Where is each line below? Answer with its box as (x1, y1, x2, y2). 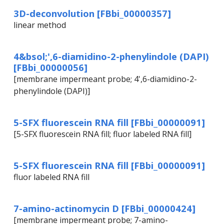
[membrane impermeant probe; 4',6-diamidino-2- (13, 73, 197, 85)
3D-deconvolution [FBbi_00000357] (13, 7, 171, 20)
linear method (13, 19, 66, 31)
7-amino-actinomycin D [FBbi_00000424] (13, 202, 195, 215)
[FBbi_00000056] (13, 61, 87, 74)
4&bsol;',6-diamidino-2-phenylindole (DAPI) (13, 50, 209, 63)
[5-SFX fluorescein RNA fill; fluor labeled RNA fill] (13, 128, 191, 140)
